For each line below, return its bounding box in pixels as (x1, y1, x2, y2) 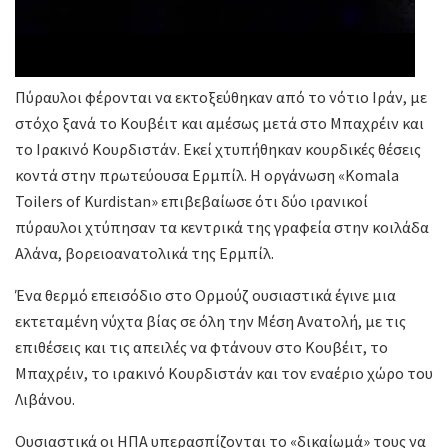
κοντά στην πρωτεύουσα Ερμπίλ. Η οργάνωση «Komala (15, 165, 399, 186)
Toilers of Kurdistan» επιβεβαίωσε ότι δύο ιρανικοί (15, 191, 368, 212)
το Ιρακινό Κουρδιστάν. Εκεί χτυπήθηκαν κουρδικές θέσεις (15, 139, 421, 160)
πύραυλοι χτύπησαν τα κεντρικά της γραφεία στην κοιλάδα (15, 217, 429, 238)
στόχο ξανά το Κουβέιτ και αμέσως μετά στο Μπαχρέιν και (15, 113, 424, 134)
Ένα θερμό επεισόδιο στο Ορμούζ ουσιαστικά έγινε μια (15, 285, 396, 306)
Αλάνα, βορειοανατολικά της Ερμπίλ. (15, 243, 274, 264)
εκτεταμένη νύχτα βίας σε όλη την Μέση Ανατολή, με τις (15, 311, 406, 332)
